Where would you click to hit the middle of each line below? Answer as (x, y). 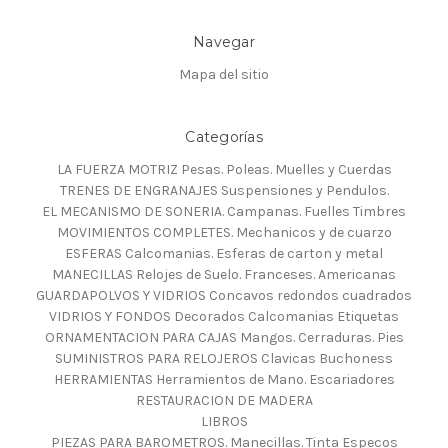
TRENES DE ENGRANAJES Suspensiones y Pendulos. (224, 191)
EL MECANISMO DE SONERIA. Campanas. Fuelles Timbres (224, 212)
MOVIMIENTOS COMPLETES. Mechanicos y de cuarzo (224, 233)
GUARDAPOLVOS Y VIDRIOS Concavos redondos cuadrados (224, 296)
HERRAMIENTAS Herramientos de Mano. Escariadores (224, 380)
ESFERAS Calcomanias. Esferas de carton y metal (224, 254)
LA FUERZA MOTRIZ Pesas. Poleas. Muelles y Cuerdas (224, 170)
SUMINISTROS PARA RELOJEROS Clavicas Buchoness (224, 359)
